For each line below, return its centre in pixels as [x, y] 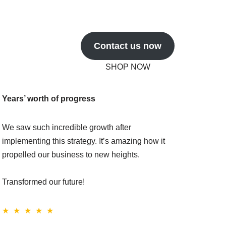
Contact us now [128, 46]
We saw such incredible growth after [67, 128]
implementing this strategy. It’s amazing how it [83, 141]
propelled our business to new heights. [71, 155]
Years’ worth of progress [49, 99]
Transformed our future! [43, 182]
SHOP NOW [128, 67]
